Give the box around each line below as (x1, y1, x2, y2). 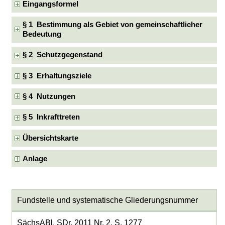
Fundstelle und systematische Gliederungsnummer (17, 196, 198, 205)
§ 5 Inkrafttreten (23, 113, 80, 122)
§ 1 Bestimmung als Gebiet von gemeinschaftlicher (23, 21, 203, 29)
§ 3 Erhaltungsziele (23, 71, 92, 80)
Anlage (23, 154, 48, 163)
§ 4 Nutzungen (23, 92, 76, 100)
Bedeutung (23, 30, 62, 38)
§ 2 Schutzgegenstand (23, 51, 103, 59)
